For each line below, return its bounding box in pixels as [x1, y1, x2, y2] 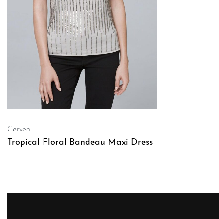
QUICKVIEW [8, 172, 55, 180]
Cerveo [7, 126, 30, 133]
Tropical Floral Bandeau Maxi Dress [7, 138, 153, 147]
